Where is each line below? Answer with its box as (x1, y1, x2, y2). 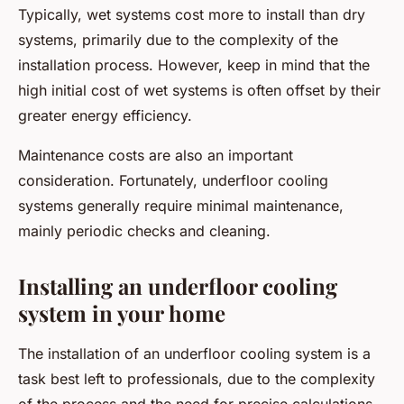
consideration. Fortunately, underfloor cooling (18, 171, 328, 190)
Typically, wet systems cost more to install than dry (18, 5, 365, 24)
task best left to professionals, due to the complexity (18, 370, 375, 389)
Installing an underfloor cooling (18, 271, 337, 301)
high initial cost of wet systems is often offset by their (18, 81, 381, 100)
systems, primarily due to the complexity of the (18, 31, 338, 50)
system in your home (18, 298, 225, 328)
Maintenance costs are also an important (18, 146, 293, 165)
